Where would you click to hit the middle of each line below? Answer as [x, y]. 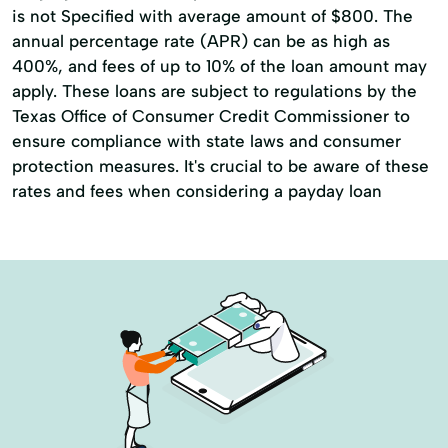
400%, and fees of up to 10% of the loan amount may [219, 66]
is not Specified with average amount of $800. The [212, 16]
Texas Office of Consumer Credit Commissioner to [211, 116]
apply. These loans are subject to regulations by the [214, 91]
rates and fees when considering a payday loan [197, 191]
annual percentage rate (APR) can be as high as [201, 41]
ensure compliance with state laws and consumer [206, 141]
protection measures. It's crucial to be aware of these [220, 166]
